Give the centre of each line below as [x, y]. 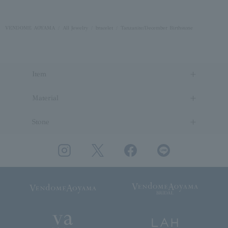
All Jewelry [75, 28]
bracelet [104, 28]
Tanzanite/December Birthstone [157, 28]
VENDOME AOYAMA [30, 28]
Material [45, 98]
